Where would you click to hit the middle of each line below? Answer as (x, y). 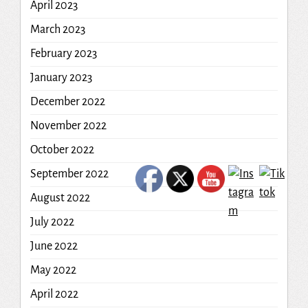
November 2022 (68, 125)
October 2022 (62, 150)
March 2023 (57, 29)
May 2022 (53, 270)
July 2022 (52, 222)
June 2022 (54, 246)
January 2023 (61, 77)
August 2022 (60, 198)
